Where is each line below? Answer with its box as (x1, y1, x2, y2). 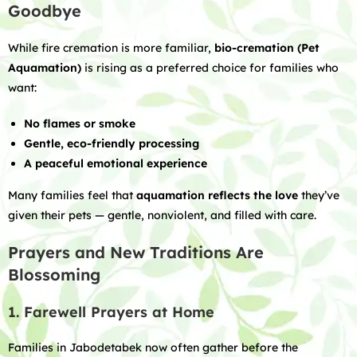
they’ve (298, 188, 339, 202)
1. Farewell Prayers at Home (8, 303, 214, 321)
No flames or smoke (24, 116, 135, 131)
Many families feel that (8, 188, 136, 202)
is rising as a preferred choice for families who (81, 61, 339, 75)
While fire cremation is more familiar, (8, 41, 214, 55)
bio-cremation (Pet (214, 41, 320, 55)
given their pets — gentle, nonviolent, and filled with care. (8, 208, 316, 222)
